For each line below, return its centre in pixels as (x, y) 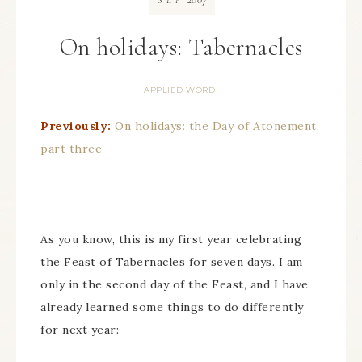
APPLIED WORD (179, 90)
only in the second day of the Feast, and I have (175, 284)
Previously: (76, 126)
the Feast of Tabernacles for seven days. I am (172, 262)
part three (71, 149)
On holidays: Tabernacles (181, 47)
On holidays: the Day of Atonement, (217, 126)
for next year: (80, 330)
